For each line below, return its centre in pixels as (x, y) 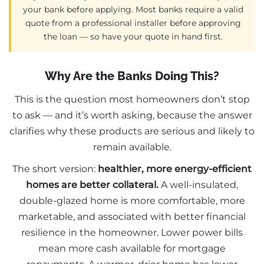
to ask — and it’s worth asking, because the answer (132, 115)
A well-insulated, (198, 184)
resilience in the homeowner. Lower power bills (132, 232)
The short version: (55, 169)
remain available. (132, 147)
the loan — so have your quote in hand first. (133, 36)
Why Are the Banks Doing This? (132, 76)
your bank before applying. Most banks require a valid (133, 9)
